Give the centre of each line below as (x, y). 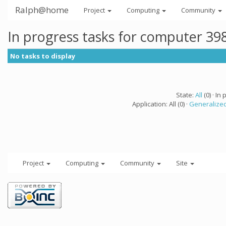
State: (185, 95)
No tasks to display (43, 56)
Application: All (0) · (161, 104)
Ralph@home (42, 10)
